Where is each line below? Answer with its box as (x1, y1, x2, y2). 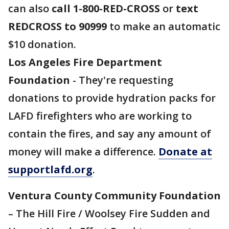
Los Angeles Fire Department (8, 55, 162, 70)
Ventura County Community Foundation (8, 189, 221, 203)
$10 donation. (8, 37, 79, 52)
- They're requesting (70, 73, 173, 87)
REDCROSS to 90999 (8, 19, 107, 34)
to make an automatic (107, 19, 220, 34)
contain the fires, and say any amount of (8, 127, 211, 141)
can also (8, 2, 52, 16)
